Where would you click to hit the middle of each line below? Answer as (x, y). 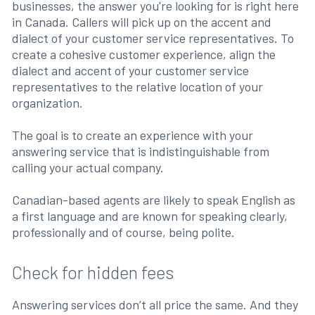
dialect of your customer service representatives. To (153, 38)
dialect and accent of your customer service (130, 70)
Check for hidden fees (93, 272)
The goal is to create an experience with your (132, 135)
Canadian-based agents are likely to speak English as (153, 200)
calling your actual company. (88, 167)
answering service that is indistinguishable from (140, 151)
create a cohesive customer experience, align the (143, 54)
